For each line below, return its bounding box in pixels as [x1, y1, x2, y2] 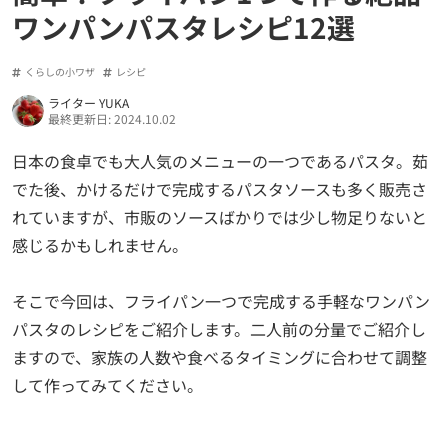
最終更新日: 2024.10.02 [48, 109, 176, 127]
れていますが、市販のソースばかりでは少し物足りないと [12, 204, 427, 229]
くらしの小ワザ [25, 63, 95, 79]
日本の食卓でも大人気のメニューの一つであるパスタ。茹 [12, 148, 428, 173]
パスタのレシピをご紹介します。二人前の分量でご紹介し [12, 317, 426, 342]
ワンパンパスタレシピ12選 [12, 6, 355, 47]
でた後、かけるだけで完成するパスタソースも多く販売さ [12, 176, 427, 201]
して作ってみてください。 [12, 373, 203, 398]
